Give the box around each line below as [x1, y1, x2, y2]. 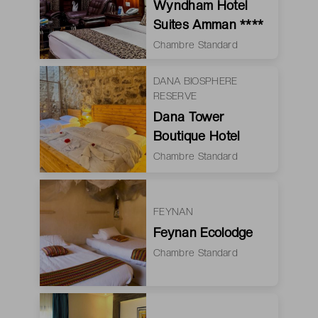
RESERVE [153, 90, 197, 102]
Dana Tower [153, 109, 224, 125]
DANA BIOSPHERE [153, 75, 238, 87]
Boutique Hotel [153, 128, 240, 144]
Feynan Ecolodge [153, 225, 253, 241]
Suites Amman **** [153, 17, 264, 33]
